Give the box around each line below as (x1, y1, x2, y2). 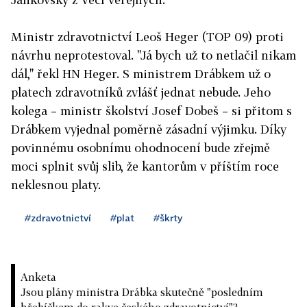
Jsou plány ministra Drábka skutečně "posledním (21, 286, 263, 298)
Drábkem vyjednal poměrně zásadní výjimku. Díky (11, 122, 286, 136)
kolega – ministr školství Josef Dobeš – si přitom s (11, 103, 292, 118)
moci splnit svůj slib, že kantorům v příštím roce (11, 159, 279, 173)
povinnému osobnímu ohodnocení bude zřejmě (11, 140, 270, 155)
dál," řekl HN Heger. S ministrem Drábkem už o (11, 66, 271, 81)
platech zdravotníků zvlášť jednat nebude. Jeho (11, 85, 271, 99)
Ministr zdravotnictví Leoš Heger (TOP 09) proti (11, 29, 284, 44)
